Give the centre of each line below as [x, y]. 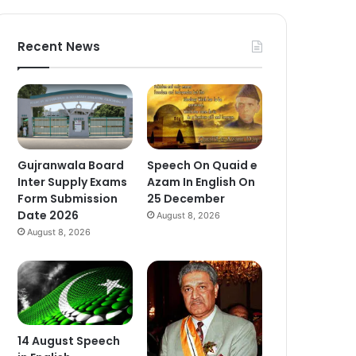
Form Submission [68, 198]
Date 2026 [48, 215]
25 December [186, 198]
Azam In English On [201, 182]
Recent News [59, 46]
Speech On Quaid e [203, 165]
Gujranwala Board [71, 165]
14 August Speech [69, 341]
